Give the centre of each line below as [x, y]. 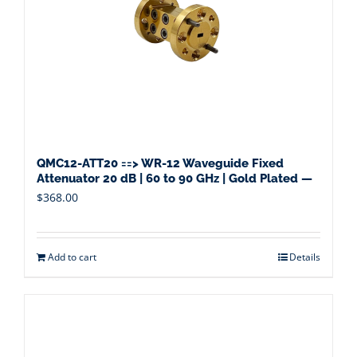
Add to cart [72, 257]
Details [305, 257]
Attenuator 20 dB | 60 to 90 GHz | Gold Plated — [175, 178]
